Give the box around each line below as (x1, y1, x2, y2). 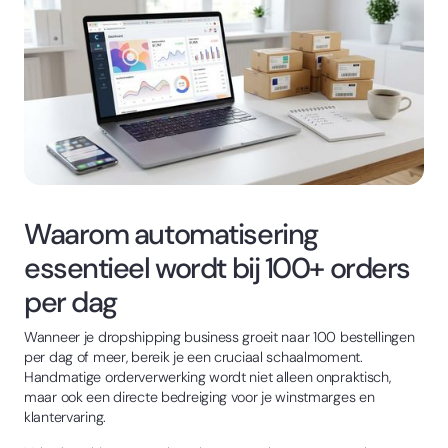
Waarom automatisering (24, 214, 318, 253)
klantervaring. (24, 407, 106, 426)
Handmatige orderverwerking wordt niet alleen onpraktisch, (24, 367, 391, 386)
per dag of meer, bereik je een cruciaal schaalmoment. (24, 347, 363, 366)
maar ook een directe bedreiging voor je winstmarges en (24, 387, 375, 406)
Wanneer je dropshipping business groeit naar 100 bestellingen (24, 327, 415, 346)
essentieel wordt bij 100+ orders (24, 248, 410, 287)
